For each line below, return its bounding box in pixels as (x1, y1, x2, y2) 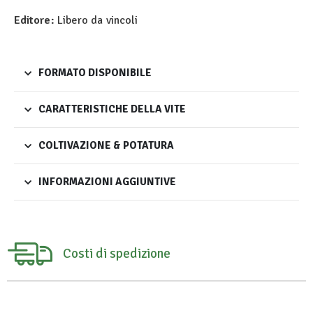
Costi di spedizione (63, 245, 170, 262)
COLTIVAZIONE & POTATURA (38, 139, 174, 152)
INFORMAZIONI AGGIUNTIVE (38, 175, 176, 189)
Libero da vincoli (54, 13, 138, 28)
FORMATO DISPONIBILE (38, 66, 152, 80)
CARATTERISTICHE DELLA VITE (38, 103, 186, 116)
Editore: (14, 13, 54, 28)
